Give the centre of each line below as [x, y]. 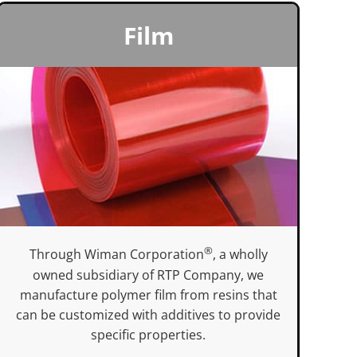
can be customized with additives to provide [148, 314]
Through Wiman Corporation [116, 255]
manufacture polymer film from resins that [148, 294]
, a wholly [240, 255]
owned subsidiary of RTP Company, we [148, 275]
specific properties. [148, 334]
